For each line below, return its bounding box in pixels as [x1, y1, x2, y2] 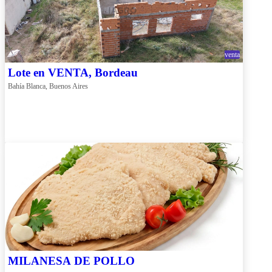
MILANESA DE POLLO [8, 254, 135, 267]
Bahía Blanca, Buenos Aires [8, 81, 88, 90]
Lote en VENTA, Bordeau [8, 66, 138, 79]
